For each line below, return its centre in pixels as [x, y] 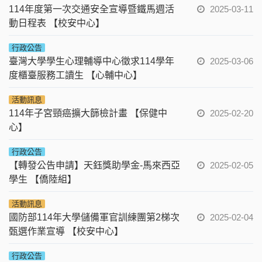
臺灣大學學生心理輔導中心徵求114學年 [92, 61]
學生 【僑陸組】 [43, 179]
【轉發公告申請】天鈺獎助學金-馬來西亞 [94, 165]
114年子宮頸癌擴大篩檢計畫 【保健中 [88, 113]
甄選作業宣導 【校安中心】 [66, 231]
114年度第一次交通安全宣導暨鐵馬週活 [92, 9]
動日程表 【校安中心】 [57, 23]
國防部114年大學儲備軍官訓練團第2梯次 [94, 217]
